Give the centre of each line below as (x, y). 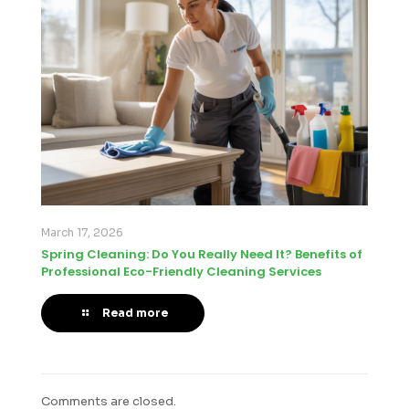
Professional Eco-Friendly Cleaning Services (181, 271)
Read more (135, 312)
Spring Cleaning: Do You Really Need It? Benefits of (202, 254)
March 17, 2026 (82, 232)
